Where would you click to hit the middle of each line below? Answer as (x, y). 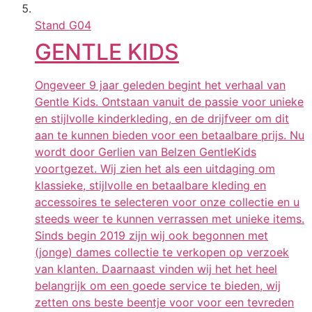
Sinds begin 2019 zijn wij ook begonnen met (151, 235)
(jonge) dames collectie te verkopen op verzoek (162, 252)
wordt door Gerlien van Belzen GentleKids (146, 151)
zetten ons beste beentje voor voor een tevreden (164, 302)
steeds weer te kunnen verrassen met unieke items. (170, 218)
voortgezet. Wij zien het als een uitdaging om (155, 168)
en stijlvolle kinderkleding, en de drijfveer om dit (162, 118)
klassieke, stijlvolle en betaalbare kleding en (150, 185)
